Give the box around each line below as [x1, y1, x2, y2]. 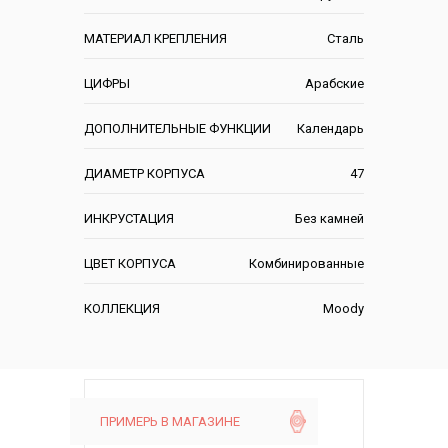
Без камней [295, 210, 364, 226]
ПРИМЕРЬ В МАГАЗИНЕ [100, 414, 240, 430]
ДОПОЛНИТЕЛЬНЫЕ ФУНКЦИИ [84, 120, 271, 136]
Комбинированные [249, 255, 364, 271]
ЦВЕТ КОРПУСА [84, 255, 176, 271]
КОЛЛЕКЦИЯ [84, 300, 160, 316]
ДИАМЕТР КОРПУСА [84, 165, 205, 181]
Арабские [305, 75, 364, 91]
